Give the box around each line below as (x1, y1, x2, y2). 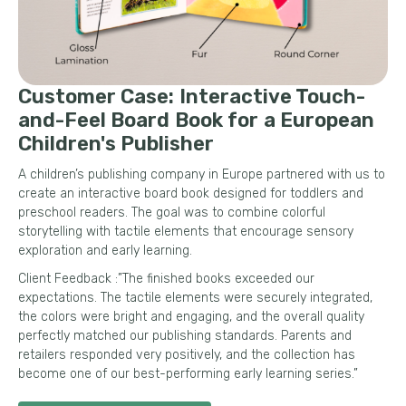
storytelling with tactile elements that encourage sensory (18, 223, 353, 239)
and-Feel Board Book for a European (18, 107, 374, 132)
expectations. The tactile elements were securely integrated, (18, 289, 372, 305)
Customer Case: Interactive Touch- (18, 83, 366, 109)
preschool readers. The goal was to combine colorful (18, 204, 325, 220)
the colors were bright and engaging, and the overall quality (18, 308, 364, 324)
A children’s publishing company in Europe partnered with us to (18, 166, 385, 182)
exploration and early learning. (18, 242, 192, 258)
